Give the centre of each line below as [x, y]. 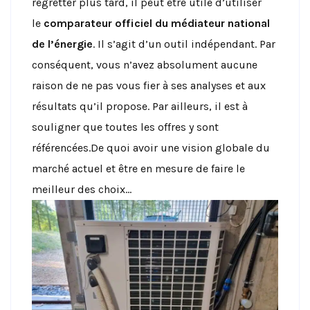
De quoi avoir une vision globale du [180, 148]
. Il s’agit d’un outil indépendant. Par [184, 44]
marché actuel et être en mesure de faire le [138, 169]
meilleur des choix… [82, 190]
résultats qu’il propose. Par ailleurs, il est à [140, 107]
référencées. [61, 148]
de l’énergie [62, 44]
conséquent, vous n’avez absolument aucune [145, 65]
